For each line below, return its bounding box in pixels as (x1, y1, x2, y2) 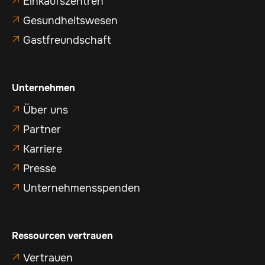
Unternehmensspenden (23, 181, 140, 195)
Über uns (23, 103, 68, 117)
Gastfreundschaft (23, 33, 111, 47)
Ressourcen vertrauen (12, 229, 113, 242)
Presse (23, 161, 56, 175)
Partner (23, 122, 61, 136)
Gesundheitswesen (23, 14, 118, 27)
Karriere (23, 142, 62, 156)
